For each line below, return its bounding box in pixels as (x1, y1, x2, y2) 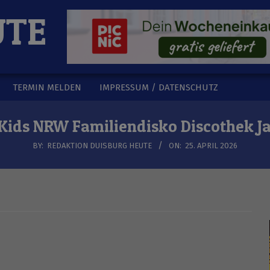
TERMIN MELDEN (13, 82, 81, 93)
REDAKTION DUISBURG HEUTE (47, 141, 152, 150)
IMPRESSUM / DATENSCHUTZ (99, 82, 218, 93)
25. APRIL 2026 (185, 141, 237, 150)
